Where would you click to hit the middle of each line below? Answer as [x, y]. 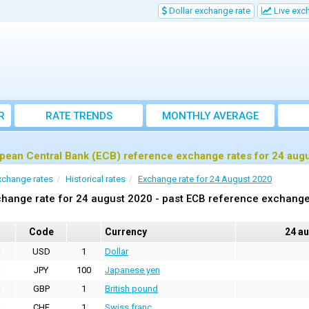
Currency [126, 232]
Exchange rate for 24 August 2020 [205, 179]
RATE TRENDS [79, 116]
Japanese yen [132, 270]
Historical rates [96, 179]
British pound [131, 289]
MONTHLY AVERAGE [210, 116]
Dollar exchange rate [209, 11]
